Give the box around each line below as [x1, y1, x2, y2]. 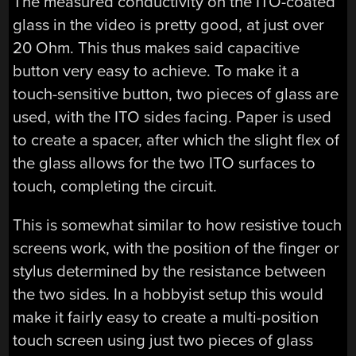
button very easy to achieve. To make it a [13, 61, 300, 82]
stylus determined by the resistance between [13, 261, 327, 282]
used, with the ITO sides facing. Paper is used [13, 107, 332, 128]
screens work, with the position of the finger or [13, 238, 340, 259]
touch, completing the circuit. [13, 176, 218, 197]
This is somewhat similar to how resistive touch [13, 215, 342, 236]
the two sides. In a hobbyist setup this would [13, 284, 324, 305]
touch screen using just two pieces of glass [13, 331, 314, 351]
